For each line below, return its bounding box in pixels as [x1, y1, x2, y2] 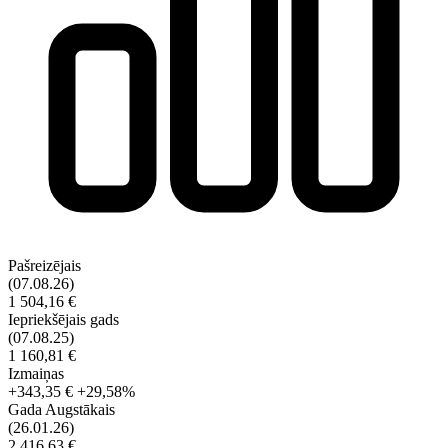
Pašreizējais [8, 257, 81, 275]
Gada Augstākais [8, 401, 115, 419]
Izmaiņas [8, 365, 64, 383]
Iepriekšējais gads [8, 311, 119, 329]
